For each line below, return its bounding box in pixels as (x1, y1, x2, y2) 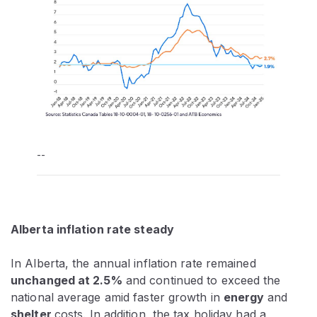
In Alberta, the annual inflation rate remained (11, 256, 256, 271)
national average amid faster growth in (11, 290, 224, 305)
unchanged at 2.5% (11, 273, 122, 288)
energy (223, 290, 267, 305)
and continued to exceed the (122, 273, 281, 288)
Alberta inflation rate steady (11, 222, 174, 237)
